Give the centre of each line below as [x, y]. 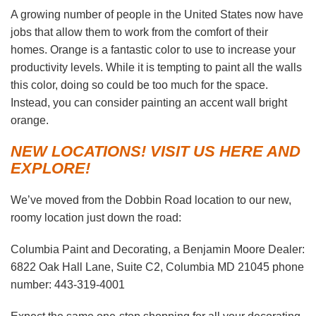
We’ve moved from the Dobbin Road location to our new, [151, 200]
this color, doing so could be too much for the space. [139, 85]
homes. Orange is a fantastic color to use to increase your [153, 50]
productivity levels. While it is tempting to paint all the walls [156, 68]
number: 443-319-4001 [68, 285]
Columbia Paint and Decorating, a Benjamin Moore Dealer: [158, 250]
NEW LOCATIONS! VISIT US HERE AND [156, 152]
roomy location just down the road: [96, 218]
